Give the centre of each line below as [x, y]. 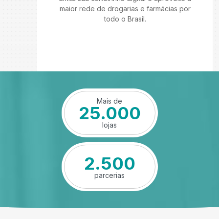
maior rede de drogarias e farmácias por [125, 9]
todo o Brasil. [125, 19]
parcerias [109, 175]
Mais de [109, 101]
